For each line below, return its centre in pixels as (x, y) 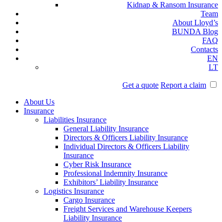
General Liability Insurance (106, 129)
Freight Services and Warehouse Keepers (128, 209)
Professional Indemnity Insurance (115, 173)
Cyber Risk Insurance (97, 164)
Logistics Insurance (74, 191)
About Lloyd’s (195, 23)
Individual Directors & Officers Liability (126, 146)
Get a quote (140, 85)
